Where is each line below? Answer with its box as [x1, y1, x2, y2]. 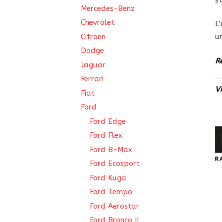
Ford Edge [90, 116, 126, 126]
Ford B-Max [90, 145, 132, 154]
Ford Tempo [90, 187, 132, 196]
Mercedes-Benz [81, 3, 135, 13]
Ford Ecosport [90, 159, 140, 168]
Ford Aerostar [90, 201, 139, 211]
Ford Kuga [90, 173, 126, 182]
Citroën [81, 32, 106, 41]
